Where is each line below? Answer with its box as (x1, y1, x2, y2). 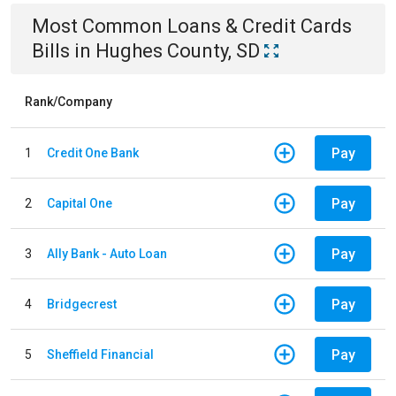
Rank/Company (25, 95, 112, 109)
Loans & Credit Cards (167, 15, 352, 37)
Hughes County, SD (95, 40, 260, 62)
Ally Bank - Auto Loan (47, 246, 167, 261)
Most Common (32, 15, 167, 37)
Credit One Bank (47, 145, 139, 160)
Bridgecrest (47, 296, 117, 311)
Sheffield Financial (47, 346, 154, 362)
